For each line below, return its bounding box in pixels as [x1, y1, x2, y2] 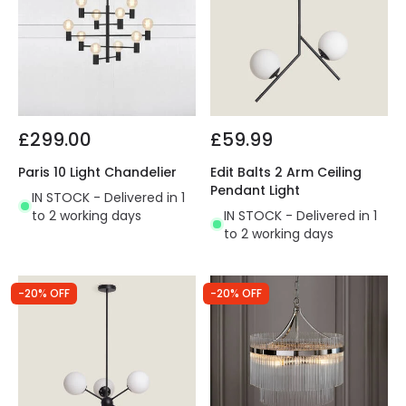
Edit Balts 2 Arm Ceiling [210, 162, 362, 181]
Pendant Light [210, 180, 300, 199]
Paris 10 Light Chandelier [18, 162, 177, 181]
